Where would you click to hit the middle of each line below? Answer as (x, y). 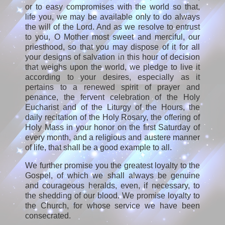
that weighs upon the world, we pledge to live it (113, 67)
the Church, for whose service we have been (113, 205)
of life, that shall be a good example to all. (98, 147)
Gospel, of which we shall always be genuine (113, 175)
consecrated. (48, 215)
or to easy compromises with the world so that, (113, 7)
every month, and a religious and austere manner (113, 137)
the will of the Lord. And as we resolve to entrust (113, 27)
